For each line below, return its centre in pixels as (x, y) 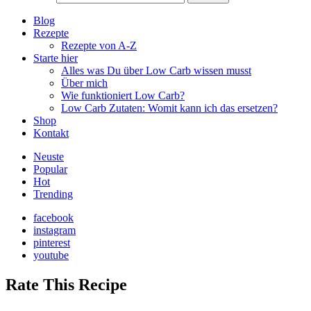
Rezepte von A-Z (99, 45)
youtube (51, 255)
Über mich (84, 83)
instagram (54, 230)
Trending (53, 194)
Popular (50, 169)
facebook (53, 217)
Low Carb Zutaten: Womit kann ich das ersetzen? (169, 108)
